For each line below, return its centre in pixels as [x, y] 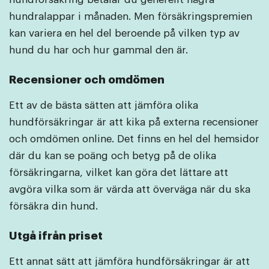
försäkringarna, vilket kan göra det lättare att [119, 172]
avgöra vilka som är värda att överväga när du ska [130, 189]
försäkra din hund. [55, 206]
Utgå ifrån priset [56, 236]
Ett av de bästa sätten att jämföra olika [104, 105]
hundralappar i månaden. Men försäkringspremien [131, 16]
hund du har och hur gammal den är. [98, 50]
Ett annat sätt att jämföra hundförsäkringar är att [129, 261]
